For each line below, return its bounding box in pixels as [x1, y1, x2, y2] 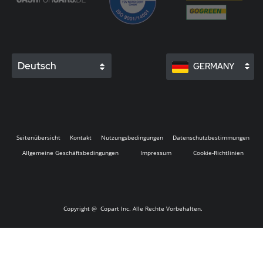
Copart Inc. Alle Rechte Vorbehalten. [99, 204, 203, 213]
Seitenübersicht [16, 133, 60, 141]
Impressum [140, 149, 171, 157]
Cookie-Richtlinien [193, 149, 244, 157]
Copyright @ [63, 204, 99, 213]
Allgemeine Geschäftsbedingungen [22, 149, 119, 157]
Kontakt [70, 133, 92, 141]
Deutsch [18, 59, 56, 72]
